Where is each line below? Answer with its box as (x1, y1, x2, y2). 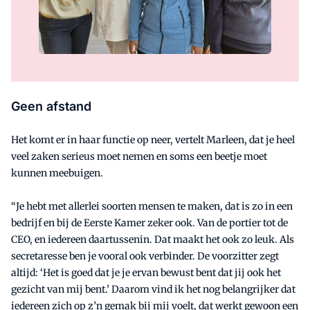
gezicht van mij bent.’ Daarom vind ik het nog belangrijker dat (11, 283, 295, 296)
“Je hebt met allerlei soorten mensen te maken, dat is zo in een (11, 200, 293, 213)
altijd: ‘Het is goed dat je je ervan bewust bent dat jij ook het (11, 266, 281, 280)
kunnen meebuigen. (11, 167, 103, 180)
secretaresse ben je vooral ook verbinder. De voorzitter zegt (11, 250, 279, 263)
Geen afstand (11, 99, 91, 114)
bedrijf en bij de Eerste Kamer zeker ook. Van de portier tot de (11, 217, 288, 230)
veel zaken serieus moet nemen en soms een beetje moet (11, 150, 267, 163)
